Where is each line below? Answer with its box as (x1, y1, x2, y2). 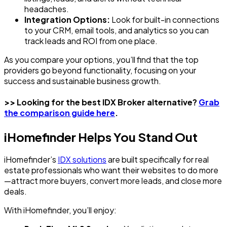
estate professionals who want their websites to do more (4, 165, 218, 176)
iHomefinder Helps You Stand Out (4, 129, 198, 144)
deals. (4, 186, 27, 197)
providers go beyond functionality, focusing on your (4, 65, 196, 75)
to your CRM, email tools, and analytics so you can (24, 25, 209, 35)
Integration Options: (24, 14, 110, 25)
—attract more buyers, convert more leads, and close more (4, 175, 222, 186)
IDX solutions (58, 154, 106, 165)
